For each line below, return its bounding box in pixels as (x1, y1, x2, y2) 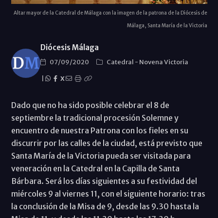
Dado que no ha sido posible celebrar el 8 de (11, 100, 169, 110)
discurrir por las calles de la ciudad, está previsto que (11, 138, 202, 148)
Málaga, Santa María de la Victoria (127, 22, 207, 29)
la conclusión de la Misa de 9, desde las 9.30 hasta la (11, 201, 199, 212)
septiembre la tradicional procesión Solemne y (11, 113, 179, 123)
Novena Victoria (139, 58, 188, 67)
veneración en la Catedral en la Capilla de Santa (11, 163, 180, 174)
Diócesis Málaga (40, 43, 99, 53)
